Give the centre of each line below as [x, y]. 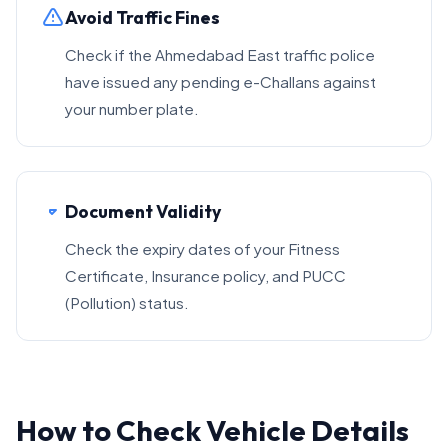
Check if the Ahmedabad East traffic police [220, 54]
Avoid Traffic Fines [142, 17]
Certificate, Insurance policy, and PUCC [205, 275]
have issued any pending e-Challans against [220, 81]
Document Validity [143, 211]
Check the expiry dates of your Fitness [202, 248]
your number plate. [132, 108]
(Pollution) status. [127, 302]
